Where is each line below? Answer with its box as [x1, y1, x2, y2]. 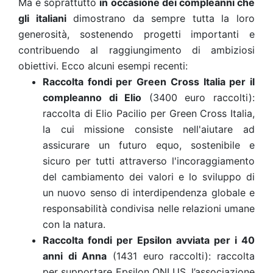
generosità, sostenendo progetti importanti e [18, 28, 255, 40]
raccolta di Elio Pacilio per [43, 107, 169, 119]
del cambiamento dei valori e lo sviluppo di [43, 171, 255, 183]
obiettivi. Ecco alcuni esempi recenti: [18, 60, 188, 72]
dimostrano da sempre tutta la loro [66, 12, 255, 24]
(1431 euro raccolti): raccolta [107, 250, 255, 262]
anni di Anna [43, 250, 107, 262]
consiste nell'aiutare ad [134, 123, 255, 135]
